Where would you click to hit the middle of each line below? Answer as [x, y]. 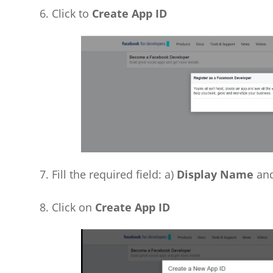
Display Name [215, 175]
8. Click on [67, 207]
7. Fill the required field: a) [108, 175]
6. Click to [64, 14]
